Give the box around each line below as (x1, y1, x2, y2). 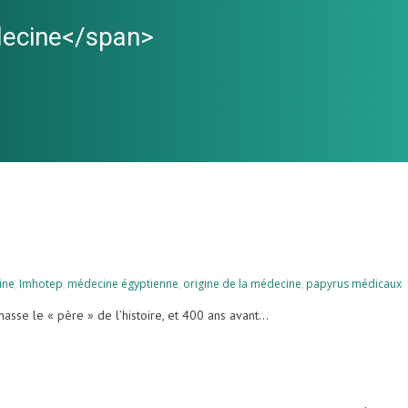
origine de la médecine (183, 275, 301, 291)
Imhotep (19, 275, 63, 291)
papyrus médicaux (306, 275, 402, 291)
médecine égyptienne (67, 275, 178, 291)
